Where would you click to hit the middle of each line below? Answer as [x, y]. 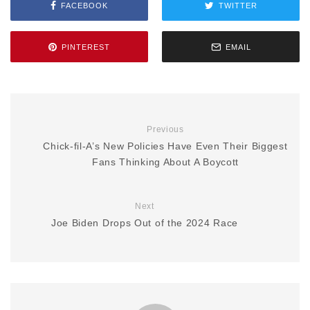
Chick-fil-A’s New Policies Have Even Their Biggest [165, 146]
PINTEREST [86, 47]
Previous [165, 130]
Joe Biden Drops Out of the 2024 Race [145, 223]
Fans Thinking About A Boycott [165, 162]
